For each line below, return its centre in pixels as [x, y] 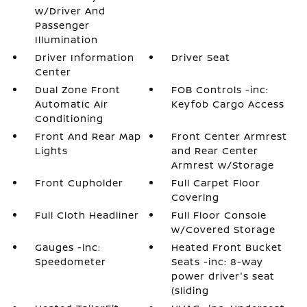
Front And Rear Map [88, 136]
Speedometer [70, 261]
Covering [196, 197]
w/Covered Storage [224, 229]
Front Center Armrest [230, 136]
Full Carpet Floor [216, 183]
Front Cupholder [79, 183]
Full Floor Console [219, 215]
